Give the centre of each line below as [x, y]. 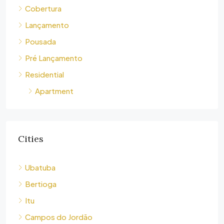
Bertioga [41, 184]
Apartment [54, 91]
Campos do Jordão [59, 217]
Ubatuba [40, 167]
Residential [44, 74]
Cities [31, 139]
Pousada [40, 41]
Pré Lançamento [54, 58]
